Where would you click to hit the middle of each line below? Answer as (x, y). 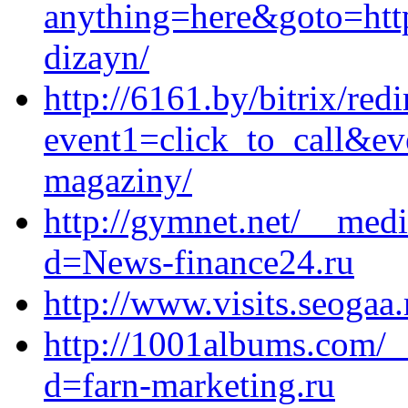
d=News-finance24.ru (199, 262)
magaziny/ (118, 180)
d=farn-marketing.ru (189, 385)
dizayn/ (97, 57)
